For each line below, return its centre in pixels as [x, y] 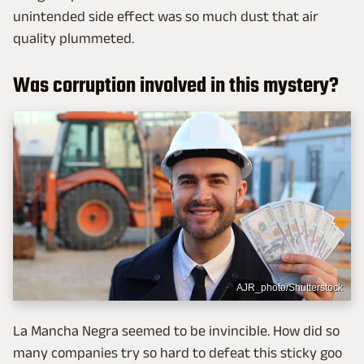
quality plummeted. [74, 38]
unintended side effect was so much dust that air [166, 16]
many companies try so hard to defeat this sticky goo [178, 353]
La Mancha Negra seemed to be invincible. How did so [176, 331]
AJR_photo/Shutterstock [290, 288]
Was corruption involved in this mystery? [176, 86]
